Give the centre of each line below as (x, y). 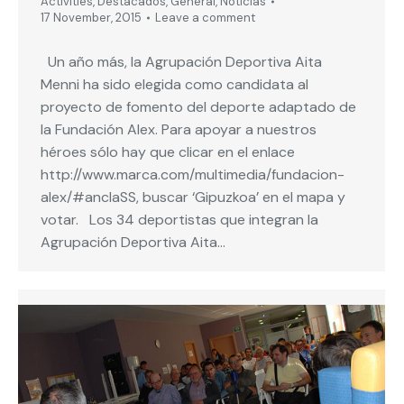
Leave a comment (205, 18)
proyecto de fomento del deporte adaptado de (198, 107)
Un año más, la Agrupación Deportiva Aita (181, 62)
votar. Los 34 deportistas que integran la (179, 220)
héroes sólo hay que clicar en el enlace (168, 152)
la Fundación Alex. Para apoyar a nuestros (179, 130)
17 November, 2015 (91, 18)
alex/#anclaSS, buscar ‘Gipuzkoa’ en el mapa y (193, 197)
